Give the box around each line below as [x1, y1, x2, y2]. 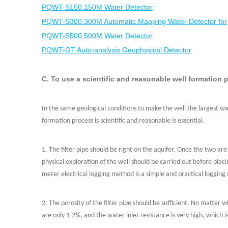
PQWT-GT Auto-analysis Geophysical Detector [42, 46, 191, 54]
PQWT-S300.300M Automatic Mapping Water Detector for [42, 17, 227, 25]
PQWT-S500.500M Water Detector [42, 32, 153, 40]
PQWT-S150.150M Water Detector [42, 3, 153, 11]
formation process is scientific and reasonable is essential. [42, 117, 205, 125]
